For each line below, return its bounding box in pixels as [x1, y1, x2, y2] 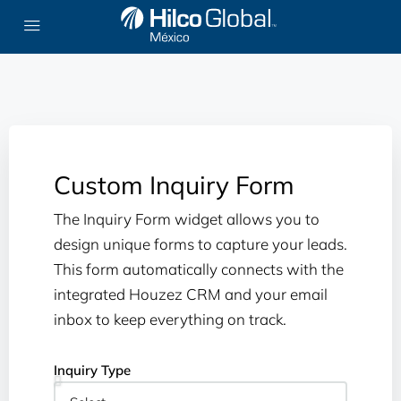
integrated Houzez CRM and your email [54, 285, 328, 303]
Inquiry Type [54, 362, 131, 379]
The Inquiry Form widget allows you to [54, 209, 320, 228]
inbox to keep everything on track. [54, 310, 286, 328]
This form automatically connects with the [54, 260, 344, 278]
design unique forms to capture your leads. [54, 235, 347, 253]
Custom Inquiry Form [54, 169, 294, 200]
